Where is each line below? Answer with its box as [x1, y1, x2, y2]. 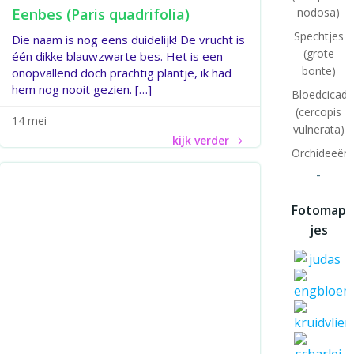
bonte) [301, 63, 336, 78]
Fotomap [291, 201, 346, 219]
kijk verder [171, 133, 229, 148]
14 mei [12, 113, 47, 128]
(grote [303, 46, 334, 61]
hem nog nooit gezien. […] [12, 81, 152, 97]
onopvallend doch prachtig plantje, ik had [12, 65, 232, 81]
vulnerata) [292, 122, 345, 137]
